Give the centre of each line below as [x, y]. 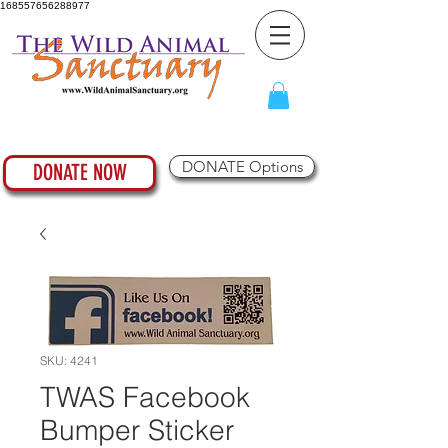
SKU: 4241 [69, 361]
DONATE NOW [79, 173]
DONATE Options [242, 167]
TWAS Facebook [145, 397]
